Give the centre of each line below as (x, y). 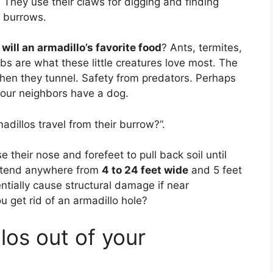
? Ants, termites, (202, 48)
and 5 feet (215, 170)
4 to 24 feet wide (145, 170)
